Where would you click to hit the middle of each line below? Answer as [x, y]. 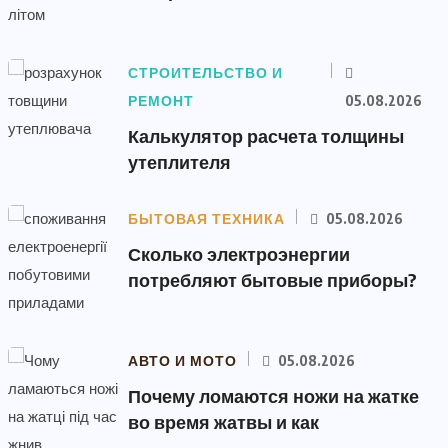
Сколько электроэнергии [239, 253]
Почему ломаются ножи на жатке [273, 395]
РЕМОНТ [161, 101]
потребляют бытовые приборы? [272, 279]
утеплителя [179, 161]
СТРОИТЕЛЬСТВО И [205, 73]
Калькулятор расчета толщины [266, 135]
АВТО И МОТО [182, 361]
